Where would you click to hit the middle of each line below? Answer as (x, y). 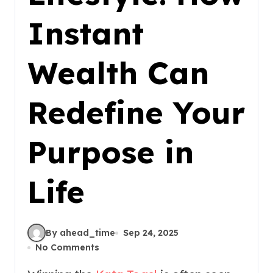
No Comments (67, 247)
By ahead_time (80, 232)
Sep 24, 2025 (151, 232)
